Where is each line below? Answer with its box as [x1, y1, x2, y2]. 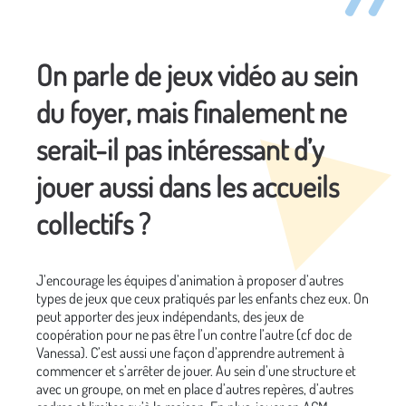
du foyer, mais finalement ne [36, 92, 347, 130]
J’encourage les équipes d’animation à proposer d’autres [36, 270, 343, 289]
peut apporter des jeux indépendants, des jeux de [36, 306, 304, 325]
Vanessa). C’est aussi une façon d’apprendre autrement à [36, 343, 344, 362]
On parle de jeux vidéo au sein [36, 55, 358, 93]
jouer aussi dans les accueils [36, 167, 339, 205]
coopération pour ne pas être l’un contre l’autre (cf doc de [36, 324, 352, 343]
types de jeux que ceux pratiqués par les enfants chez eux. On [36, 288, 369, 307]
